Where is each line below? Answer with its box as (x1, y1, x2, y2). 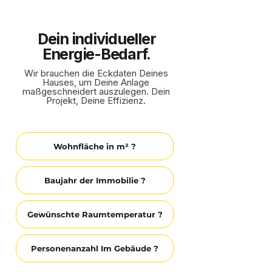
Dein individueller (37, 30, 156, 48)
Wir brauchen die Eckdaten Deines (24, 67, 168, 79)
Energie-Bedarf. (42, 45, 151, 63)
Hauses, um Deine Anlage (42, 76, 149, 88)
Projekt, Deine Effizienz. (46, 95, 146, 106)
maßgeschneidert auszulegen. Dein (22, 86, 170, 97)
